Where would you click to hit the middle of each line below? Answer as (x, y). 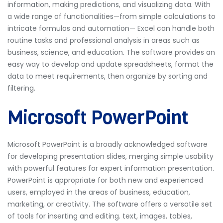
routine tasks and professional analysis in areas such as (104, 40)
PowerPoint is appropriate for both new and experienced (105, 180)
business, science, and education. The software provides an (111, 52)
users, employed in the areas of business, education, (99, 192)
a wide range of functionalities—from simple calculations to (111, 16)
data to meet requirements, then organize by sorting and (108, 76)
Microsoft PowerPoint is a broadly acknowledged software (108, 144)
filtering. (21, 88)
